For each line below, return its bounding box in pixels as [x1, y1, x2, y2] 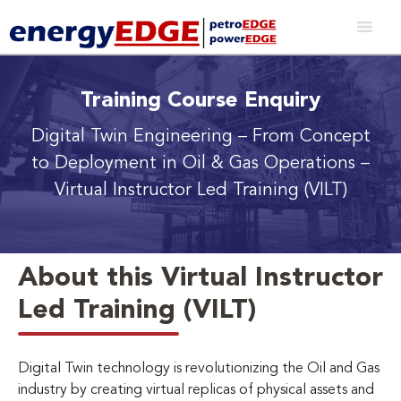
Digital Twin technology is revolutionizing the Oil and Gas [18, 361, 380, 376]
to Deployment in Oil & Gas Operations [31, 154, 361, 173]
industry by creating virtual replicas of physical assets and [18, 382, 374, 397]
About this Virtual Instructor [18, 264, 383, 292]
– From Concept [237, 127, 371, 146]
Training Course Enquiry [81, 90, 320, 112]
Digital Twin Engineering [30, 127, 238, 146]
